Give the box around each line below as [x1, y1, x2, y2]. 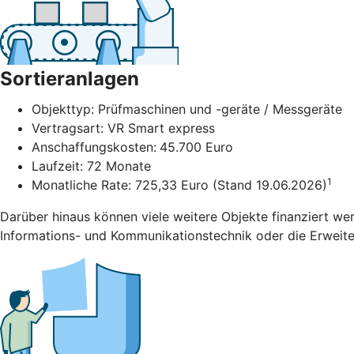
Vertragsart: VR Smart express [32, 120, 215, 137]
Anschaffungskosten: [32, 139, 156, 156]
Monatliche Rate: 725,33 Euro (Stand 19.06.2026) [32, 177, 327, 194]
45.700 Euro [160, 139, 233, 156]
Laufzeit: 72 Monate [32, 158, 151, 175]
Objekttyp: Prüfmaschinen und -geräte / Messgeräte [32, 101, 342, 118]
